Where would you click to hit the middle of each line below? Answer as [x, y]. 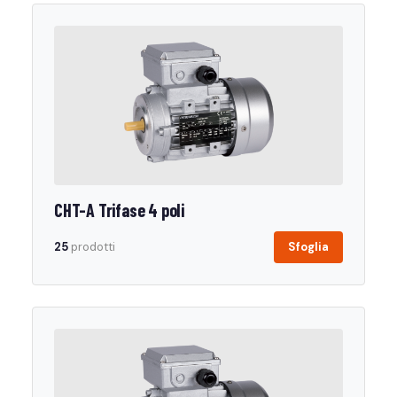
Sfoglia [308, 247]
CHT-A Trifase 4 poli [119, 210]
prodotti [92, 247]
